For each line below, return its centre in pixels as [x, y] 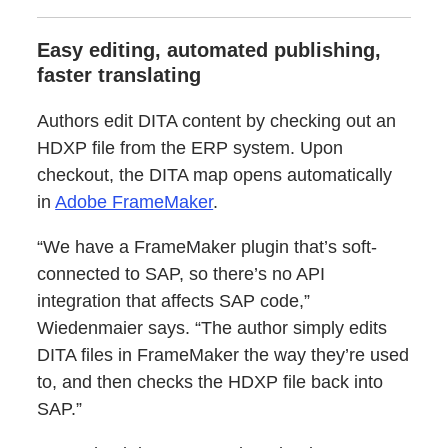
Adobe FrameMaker [134, 202]
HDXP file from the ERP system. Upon [190, 148]
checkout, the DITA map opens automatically [215, 175]
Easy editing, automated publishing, [209, 50]
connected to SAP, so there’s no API [181, 274]
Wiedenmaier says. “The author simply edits [212, 328]
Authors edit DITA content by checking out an [217, 121]
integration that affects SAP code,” [174, 301]
